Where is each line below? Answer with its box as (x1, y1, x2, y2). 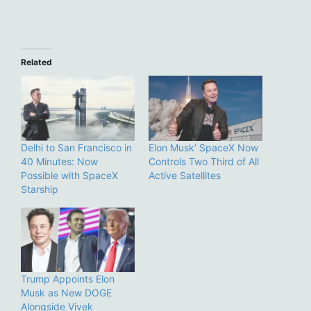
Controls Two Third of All (149, 155, 259, 167)
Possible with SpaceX (21, 169, 118, 181)
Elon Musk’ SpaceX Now (149, 141, 258, 153)
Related (21, 57, 52, 68)
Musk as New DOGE (21, 287, 112, 299)
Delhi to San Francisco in (21, 141, 132, 153)
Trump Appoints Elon (21, 273, 115, 285)
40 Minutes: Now (21, 155, 98, 167)
